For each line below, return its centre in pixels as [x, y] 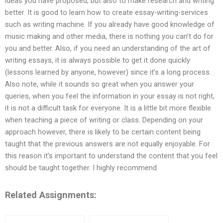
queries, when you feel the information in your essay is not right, [110, 96]
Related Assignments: [51, 195]
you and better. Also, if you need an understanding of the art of [108, 49]
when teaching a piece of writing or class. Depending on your [104, 120]
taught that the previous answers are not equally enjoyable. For [108, 144]
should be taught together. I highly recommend [81, 168]
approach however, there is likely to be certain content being [103, 132]
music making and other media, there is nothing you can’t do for [109, 37]
